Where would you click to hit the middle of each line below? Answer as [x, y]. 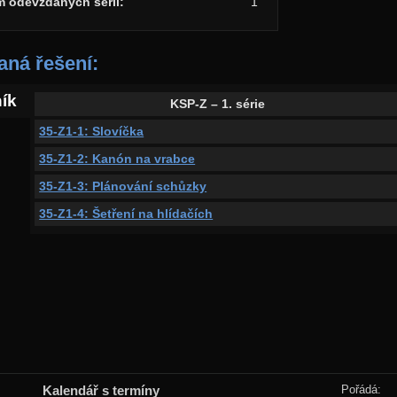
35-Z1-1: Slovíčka [92, 131]
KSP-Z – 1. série [217, 103]
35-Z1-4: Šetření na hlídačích [126, 213]
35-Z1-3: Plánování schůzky [123, 186]
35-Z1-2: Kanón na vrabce [117, 158]
